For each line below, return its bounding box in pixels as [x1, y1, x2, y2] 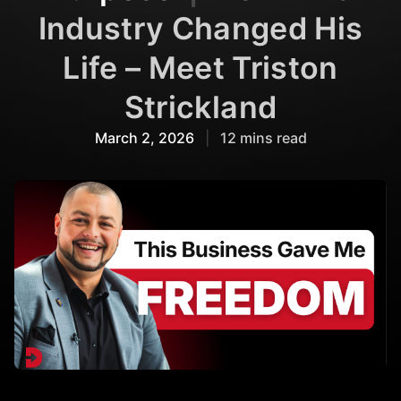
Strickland [124, 88, 277, 125]
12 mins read [216, 128, 307, 147]
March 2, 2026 [94, 128, 198, 147]
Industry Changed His [38, 9, 363, 47]
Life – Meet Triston [63, 48, 338, 86]
